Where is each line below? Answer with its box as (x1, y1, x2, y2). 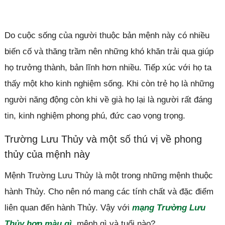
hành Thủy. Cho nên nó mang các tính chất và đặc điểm (4, 186, 213, 196)
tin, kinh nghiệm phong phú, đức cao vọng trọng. (4, 110, 185, 121)
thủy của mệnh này (4, 148, 90, 160)
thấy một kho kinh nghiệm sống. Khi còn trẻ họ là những (4, 78, 214, 88)
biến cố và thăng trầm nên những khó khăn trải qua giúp (4, 46, 213, 56)
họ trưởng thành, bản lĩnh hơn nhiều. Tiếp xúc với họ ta (4, 62, 211, 72)
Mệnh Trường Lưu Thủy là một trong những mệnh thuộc (4, 170, 213, 180)
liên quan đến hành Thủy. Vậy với (4, 202, 132, 212)
